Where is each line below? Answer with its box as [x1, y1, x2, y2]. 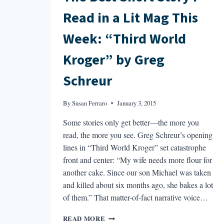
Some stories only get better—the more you [62, 117, 199, 128]
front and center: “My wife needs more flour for [62, 154, 212, 165]
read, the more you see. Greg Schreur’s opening [62, 129, 212, 140]
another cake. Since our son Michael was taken [62, 167, 211, 178]
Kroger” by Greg [62, 50, 164, 70]
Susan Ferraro [71, 98, 107, 108]
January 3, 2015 [116, 98, 156, 108]
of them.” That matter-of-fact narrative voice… [62, 192, 208, 203]
